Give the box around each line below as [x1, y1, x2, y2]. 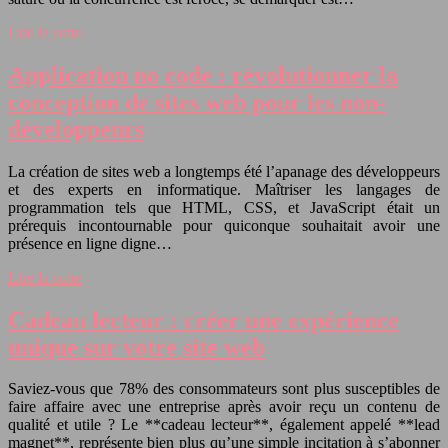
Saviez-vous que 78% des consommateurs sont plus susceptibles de [8, 380, 440, 398]
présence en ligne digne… [8, 234, 172, 252]
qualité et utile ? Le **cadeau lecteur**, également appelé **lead [8, 416, 440, 434]
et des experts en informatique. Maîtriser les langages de [8, 180, 440, 198]
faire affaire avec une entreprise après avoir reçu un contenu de [8, 398, 440, 416]
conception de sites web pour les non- [8, 88, 386, 115]
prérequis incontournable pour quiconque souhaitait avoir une [8, 216, 440, 234]
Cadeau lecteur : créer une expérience [8, 306, 399, 333]
